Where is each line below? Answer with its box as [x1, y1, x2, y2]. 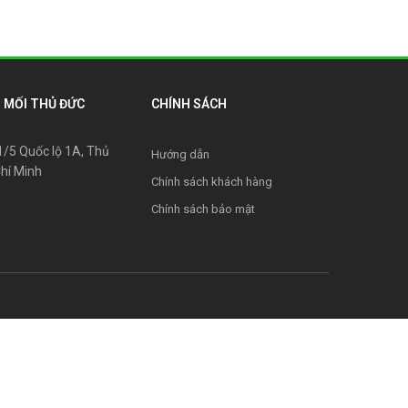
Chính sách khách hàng [151, 174, 272, 189]
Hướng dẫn [151, 147, 209, 161]
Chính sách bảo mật [151, 201, 255, 216]
